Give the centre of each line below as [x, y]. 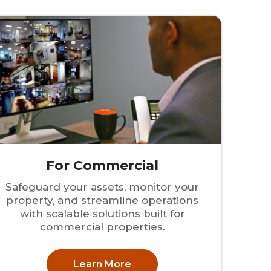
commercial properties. [102, 227]
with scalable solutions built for [102, 214]
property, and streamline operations [103, 201]
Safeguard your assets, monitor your [103, 187]
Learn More [103, 264]
